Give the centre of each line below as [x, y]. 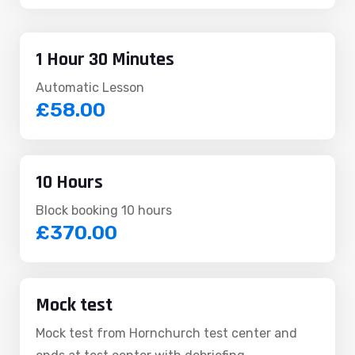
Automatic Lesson [90, 88]
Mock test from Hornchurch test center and [166, 334]
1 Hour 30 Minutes [105, 60]
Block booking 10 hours [104, 211]
